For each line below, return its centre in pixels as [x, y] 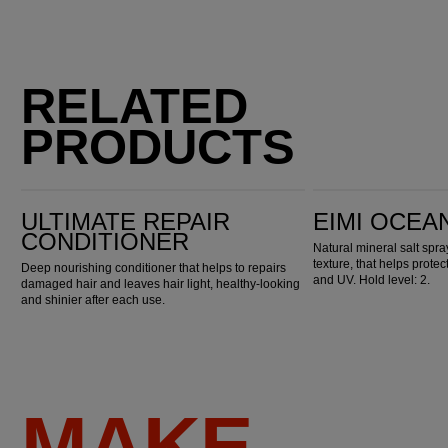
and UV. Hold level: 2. [372, 279]
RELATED [135, 106]
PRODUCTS [158, 147]
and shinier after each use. [93, 299]
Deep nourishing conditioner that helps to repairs [154, 267]
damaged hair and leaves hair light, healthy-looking [161, 283]
